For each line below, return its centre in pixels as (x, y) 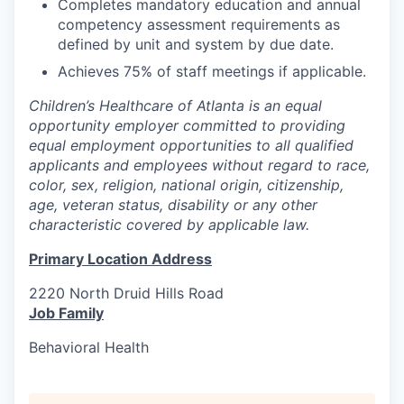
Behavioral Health (89, 347)
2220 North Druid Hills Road (126, 293)
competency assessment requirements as (199, 24)
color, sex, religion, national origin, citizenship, (186, 184)
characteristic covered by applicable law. (169, 224)
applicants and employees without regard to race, (199, 165)
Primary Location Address (120, 258)
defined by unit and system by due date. (196, 44)
